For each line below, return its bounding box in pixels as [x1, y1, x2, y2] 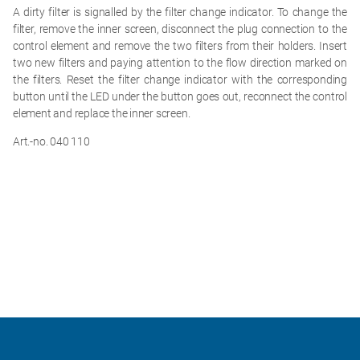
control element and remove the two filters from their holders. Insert [13, 39, 347, 53]
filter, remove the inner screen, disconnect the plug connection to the [13, 22, 347, 36]
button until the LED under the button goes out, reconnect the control [13, 90, 347, 104]
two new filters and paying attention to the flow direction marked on [13, 56, 347, 70]
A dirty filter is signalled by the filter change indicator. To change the [13, 6, 347, 19]
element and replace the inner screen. [13, 107, 190, 121]
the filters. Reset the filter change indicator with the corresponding [13, 73, 347, 87]
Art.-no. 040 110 [13, 134, 90, 148]
